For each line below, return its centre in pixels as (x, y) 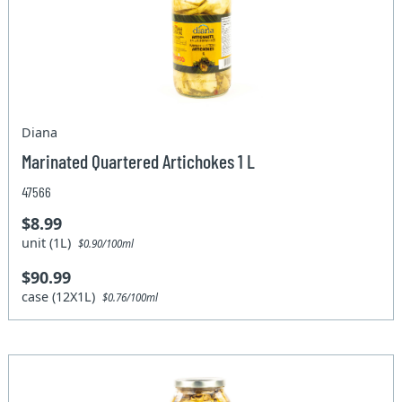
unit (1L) (50, 243)
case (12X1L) (62, 297)
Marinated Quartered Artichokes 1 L (139, 161)
